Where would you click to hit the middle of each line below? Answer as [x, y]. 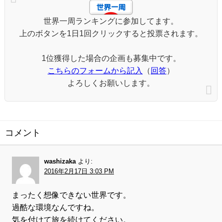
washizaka [60, 162]
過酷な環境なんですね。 [55, 208]
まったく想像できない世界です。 [71, 195]
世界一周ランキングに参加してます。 [111, 21]
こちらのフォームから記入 [95, 71]
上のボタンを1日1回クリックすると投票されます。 [111, 34]
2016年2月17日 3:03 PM [79, 171]
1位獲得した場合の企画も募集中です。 [111, 58]
